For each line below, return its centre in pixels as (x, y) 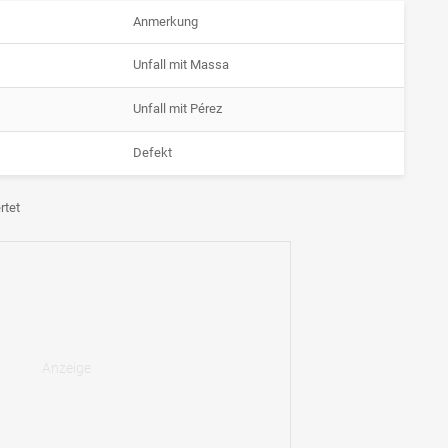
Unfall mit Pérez (177, 109)
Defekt (152, 153)
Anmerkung (165, 22)
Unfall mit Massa (181, 65)
